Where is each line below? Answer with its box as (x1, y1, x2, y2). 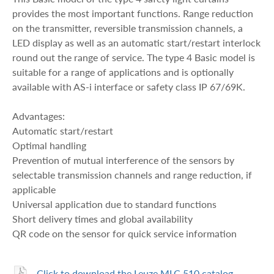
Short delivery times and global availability (12, 212, 193, 224)
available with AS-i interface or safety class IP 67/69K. (12, 80, 245, 92)
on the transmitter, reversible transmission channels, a (12, 21, 243, 34)
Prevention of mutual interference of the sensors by (12, 154, 234, 166)
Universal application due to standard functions (12, 198, 217, 210)
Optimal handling (12, 139, 86, 151)
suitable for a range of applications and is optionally (12, 65, 234, 78)
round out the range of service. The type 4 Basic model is (12, 51, 255, 63)
